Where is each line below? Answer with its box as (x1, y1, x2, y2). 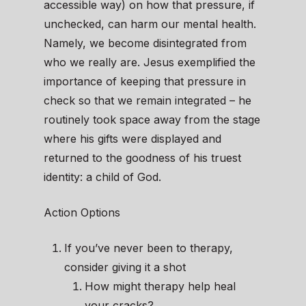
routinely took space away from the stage (44, 113, 260, 127)
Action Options (44, 206, 120, 220)
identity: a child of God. (44, 170, 161, 184)
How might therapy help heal (85, 279, 236, 294)
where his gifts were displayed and (44, 132, 221, 146)
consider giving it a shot (64, 260, 186, 275)
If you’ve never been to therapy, (64, 241, 233, 255)
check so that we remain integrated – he (44, 94, 251, 108)
